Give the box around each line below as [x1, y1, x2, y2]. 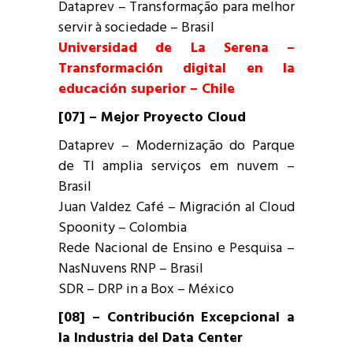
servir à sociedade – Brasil [58, 16, 214, 39]
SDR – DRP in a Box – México [58, 277, 234, 301]
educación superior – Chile [58, 77, 235, 101]
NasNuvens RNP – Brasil [58, 257, 203, 281]
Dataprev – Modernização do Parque [58, 134, 295, 158]
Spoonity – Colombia [58, 216, 187, 240]
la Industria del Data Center [58, 326, 243, 350]
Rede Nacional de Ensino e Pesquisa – [58, 236, 295, 260]
